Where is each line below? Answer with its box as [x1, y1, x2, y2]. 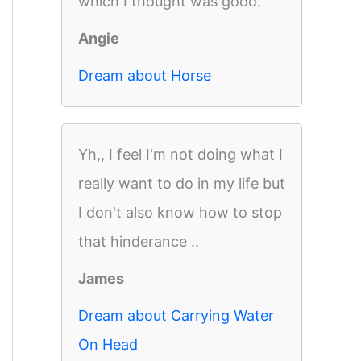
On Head [78, 336, 138, 353]
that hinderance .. [78, 233, 199, 250]
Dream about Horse [78, 67, 211, 84]
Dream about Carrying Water [78, 307, 274, 324]
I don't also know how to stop [78, 204, 282, 221]
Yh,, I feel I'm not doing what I [78, 146, 283, 163]
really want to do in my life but [78, 175, 285, 192]
